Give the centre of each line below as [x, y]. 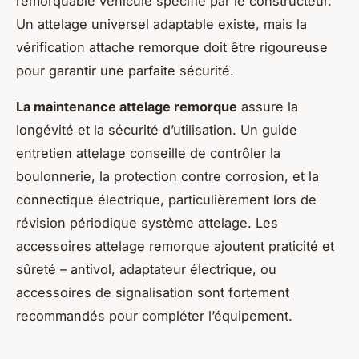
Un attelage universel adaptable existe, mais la [161, 24]
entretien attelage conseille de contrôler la [148, 153]
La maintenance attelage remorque [127, 107]
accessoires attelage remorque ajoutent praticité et [175, 246]
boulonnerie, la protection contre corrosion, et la [167, 177]
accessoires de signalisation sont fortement [153, 293]
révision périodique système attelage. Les [147, 223]
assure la [268, 107]
